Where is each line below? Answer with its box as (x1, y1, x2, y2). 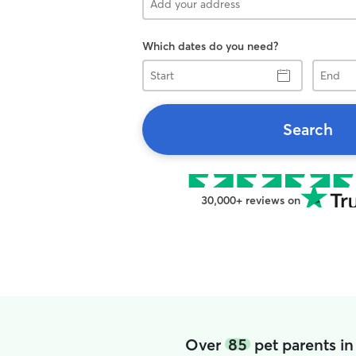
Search (282, 119, 333, 139)
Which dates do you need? (142, 39, 278, 53)
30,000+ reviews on (200, 193, 300, 207)
